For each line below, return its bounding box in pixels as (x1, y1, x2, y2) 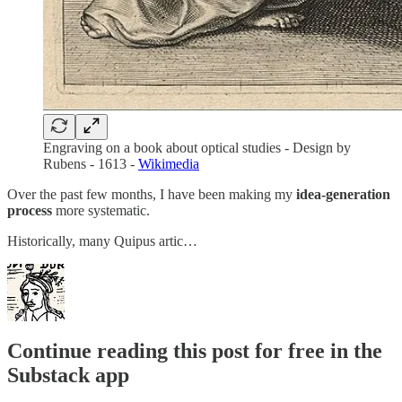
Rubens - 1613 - (43, 155, 138, 171)
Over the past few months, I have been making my (7, 186, 296, 202)
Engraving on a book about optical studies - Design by (43, 139, 351, 155)
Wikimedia (138, 155, 199, 171)
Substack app (7, 363, 129, 387)
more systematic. (52, 202, 150, 218)
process (7, 202, 52, 218)
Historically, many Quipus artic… (7, 232, 197, 249)
